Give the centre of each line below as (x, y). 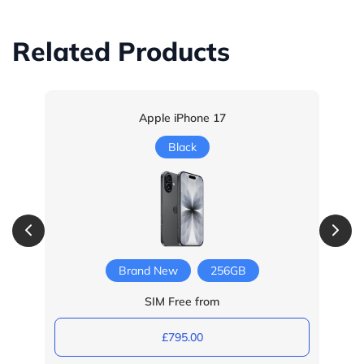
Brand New (148, 270)
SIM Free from (182, 301)
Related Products (121, 51)
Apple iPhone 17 (182, 117)
